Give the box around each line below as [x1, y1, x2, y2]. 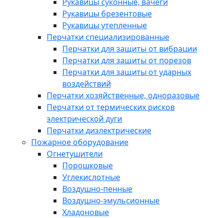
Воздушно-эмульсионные [62, 195, 160, 206]
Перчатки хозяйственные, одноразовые [47, 90, 200, 101]
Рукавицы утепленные [62, 20, 147, 31]
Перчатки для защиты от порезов [62, 55, 191, 66]
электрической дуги [47, 113, 122, 124]
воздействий [62, 78, 111, 89]
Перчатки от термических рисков [47, 102, 175, 112]
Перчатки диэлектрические [47, 125, 151, 136]
